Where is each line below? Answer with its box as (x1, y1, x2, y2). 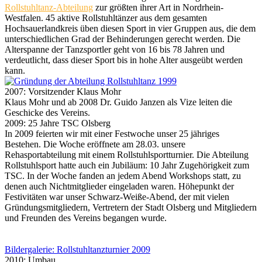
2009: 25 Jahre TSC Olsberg (5, 118, 111, 128)
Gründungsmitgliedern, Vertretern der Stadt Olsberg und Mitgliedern (5, 202, 257, 212)
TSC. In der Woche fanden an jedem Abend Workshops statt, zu (5, 171, 241, 181)
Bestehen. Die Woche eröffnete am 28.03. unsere (5, 139, 185, 149)
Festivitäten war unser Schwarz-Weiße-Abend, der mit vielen (5, 192, 229, 202)
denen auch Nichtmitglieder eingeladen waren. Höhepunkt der (5, 181, 234, 191)
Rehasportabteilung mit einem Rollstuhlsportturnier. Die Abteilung (5, 150, 249, 160)
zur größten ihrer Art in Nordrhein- (93, 2, 223, 12)
